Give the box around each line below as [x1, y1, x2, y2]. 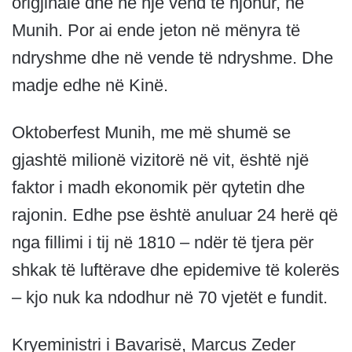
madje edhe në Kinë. [12, 75, 168, 96]
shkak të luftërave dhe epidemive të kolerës [12, 260, 339, 280]
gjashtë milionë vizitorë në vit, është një [12, 150, 309, 170]
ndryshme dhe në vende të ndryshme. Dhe [12, 48, 333, 68]
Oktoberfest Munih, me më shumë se [12, 123, 291, 143]
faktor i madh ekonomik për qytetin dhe [12, 178, 305, 198]
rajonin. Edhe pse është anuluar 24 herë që [12, 205, 338, 225]
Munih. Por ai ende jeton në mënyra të [12, 20, 300, 41]
